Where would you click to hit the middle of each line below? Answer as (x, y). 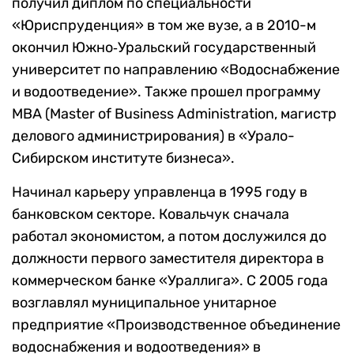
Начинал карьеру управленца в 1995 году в (160, 192)
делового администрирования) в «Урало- (153, 136)
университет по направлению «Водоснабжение (176, 70)
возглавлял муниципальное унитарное (144, 303)
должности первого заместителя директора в (168, 259)
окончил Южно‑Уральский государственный (164, 48)
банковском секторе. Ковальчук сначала (151, 215)
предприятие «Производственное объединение (176, 325)
